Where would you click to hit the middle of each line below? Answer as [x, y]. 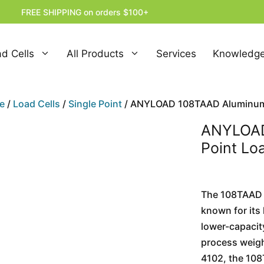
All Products [95, 54]
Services [176, 54]
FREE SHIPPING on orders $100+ [85, 12]
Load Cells [37, 104]
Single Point [95, 104]
